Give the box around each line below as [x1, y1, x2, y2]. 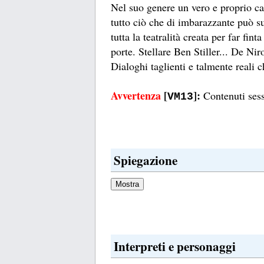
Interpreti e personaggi [114, 237, 236, 256]
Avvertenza [111, 88, 164, 104]
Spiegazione [114, 151, 177, 170]
